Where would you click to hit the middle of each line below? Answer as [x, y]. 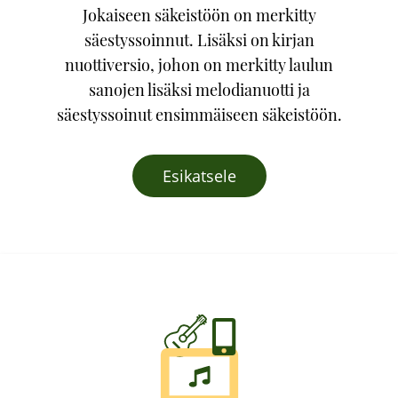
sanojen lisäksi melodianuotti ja [199, 90]
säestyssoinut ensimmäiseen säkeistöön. [199, 115]
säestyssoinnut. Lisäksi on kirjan [199, 40]
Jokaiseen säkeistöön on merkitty [199, 15]
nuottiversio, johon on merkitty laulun [199, 65]
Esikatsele [199, 176]
